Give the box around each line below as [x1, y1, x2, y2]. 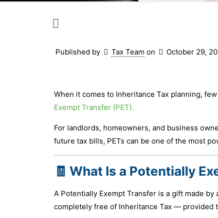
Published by [55, 47, 100, 56]
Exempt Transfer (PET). [54, 102, 134, 112]
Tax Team [111, 47, 145, 56]
